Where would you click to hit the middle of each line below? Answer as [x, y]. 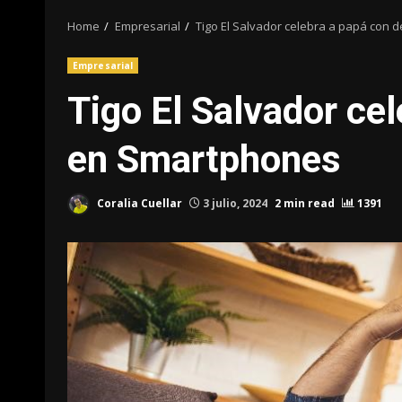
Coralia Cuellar [138, 203]
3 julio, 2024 [235, 203]
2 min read [305, 203]
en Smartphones [204, 159]
